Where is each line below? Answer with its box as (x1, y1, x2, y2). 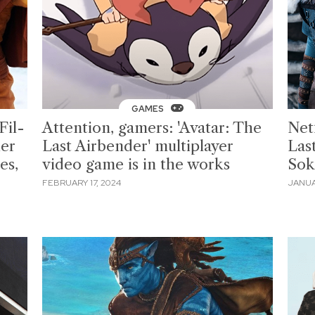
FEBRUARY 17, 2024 (42, 176, 122, 188)
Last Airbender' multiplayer (42, 137, 234, 155)
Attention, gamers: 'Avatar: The (42, 119, 262, 137)
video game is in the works (42, 155, 231, 174)
